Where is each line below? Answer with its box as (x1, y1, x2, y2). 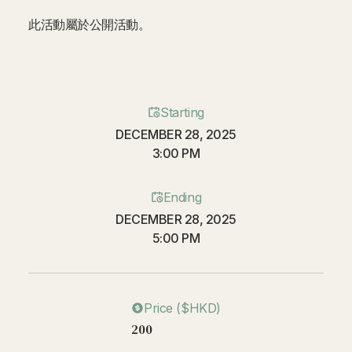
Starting (160, 104, 204, 120)
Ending (163, 189, 202, 205)
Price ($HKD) (144, 299, 221, 316)
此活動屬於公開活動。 (28, 16, 151, 32)
